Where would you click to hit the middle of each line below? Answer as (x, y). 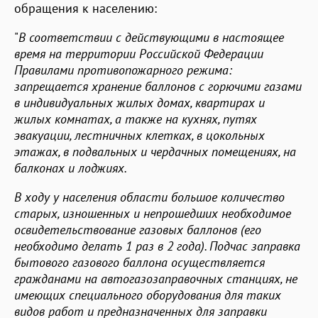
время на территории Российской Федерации (139, 53)
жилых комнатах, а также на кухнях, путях (136, 119)
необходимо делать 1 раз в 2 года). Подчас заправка (157, 246)
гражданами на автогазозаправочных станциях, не (156, 278)
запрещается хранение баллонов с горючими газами (158, 86)
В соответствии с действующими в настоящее (151, 37)
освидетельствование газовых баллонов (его (138, 229)
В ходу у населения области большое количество (149, 197)
